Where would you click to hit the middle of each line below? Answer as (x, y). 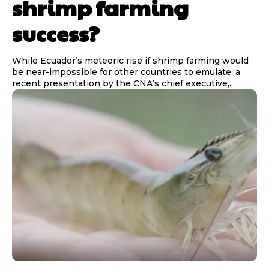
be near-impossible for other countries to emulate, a (126, 72)
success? (56, 33)
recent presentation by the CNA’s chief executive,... (123, 84)
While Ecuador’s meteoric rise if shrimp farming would (130, 61)
